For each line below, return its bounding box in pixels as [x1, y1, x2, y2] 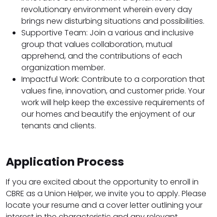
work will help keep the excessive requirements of [21, 97, 205, 108]
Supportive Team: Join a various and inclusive [21, 27, 194, 39]
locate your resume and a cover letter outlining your [6, 200, 202, 211]
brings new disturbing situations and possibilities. [21, 15, 204, 27]
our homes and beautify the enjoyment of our [21, 108, 195, 120]
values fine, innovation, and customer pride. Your [21, 85, 205, 97]
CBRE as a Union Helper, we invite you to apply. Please [6, 188, 206, 200]
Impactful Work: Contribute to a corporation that [21, 74, 205, 85]
